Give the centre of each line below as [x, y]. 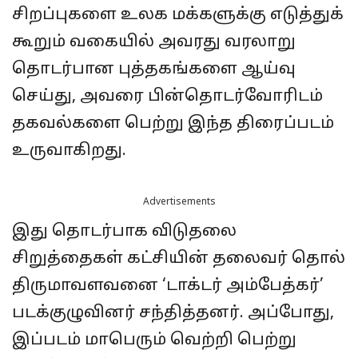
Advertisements [179, 203]
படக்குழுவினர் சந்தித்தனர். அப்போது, [173, 314]
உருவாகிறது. [69, 151]
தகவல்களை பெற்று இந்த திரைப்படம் [173, 124]
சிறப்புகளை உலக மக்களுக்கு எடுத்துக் [178, 16]
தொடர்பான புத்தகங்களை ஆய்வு [154, 70]
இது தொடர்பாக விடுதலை [124, 232]
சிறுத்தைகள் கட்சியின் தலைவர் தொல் [179, 259]
